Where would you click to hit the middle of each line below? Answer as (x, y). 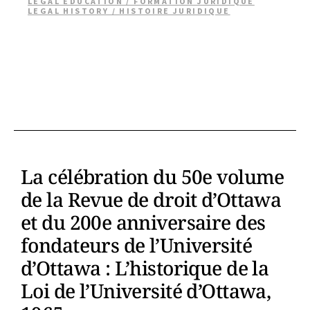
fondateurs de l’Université (136, 245)
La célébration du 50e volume (153, 176)
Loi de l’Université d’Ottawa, (146, 291)
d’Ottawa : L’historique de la (145, 268)
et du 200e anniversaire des (143, 222)
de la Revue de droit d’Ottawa (151, 199)
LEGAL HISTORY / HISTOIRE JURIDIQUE (129, 11)
